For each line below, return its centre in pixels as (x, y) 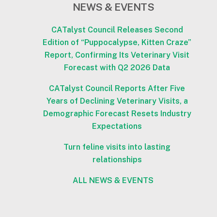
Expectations (117, 126)
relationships (117, 160)
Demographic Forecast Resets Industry (117, 114)
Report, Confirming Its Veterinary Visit (117, 55)
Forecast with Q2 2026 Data (117, 68)
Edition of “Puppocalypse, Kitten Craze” (117, 42)
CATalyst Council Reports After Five (117, 88)
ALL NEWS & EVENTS (113, 180)
